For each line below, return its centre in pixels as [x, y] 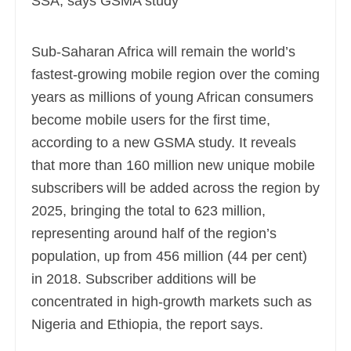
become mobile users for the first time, [151, 120]
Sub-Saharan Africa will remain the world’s [163, 52]
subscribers [67, 188]
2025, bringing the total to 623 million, [148, 211]
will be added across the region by [213, 188]
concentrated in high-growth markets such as [172, 302]
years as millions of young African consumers [172, 98]
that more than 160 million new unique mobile [173, 166]
